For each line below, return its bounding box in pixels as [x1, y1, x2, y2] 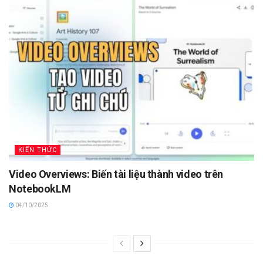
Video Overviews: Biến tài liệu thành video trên [9, 167, 224, 180]
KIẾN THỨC [18, 146, 57, 154]
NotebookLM [9, 182, 71, 195]
